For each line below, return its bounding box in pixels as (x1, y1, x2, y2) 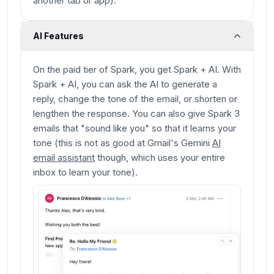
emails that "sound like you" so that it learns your (33, 122, 236, 135)
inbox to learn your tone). (33, 166, 138, 179)
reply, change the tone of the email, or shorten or (33, 93, 237, 105)
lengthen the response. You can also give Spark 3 (33, 108, 240, 120)
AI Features (33, 31, 84, 42)
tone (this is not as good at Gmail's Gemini (33, 137, 212, 149)
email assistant (33, 152, 95, 164)
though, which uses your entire (95, 152, 225, 164)
